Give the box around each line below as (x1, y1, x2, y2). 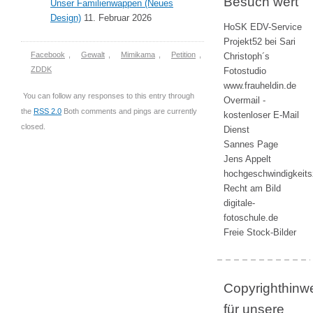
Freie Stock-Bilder (224, 227, 296, 238)
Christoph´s (224, 51, 270, 61)
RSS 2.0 (34, 107, 61, 115)
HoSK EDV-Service (224, 22, 302, 32)
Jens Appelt (224, 154, 271, 164)
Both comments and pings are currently (61, 107, 197, 115)
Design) (50, 13, 81, 23)
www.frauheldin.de (224, 80, 296, 91)
